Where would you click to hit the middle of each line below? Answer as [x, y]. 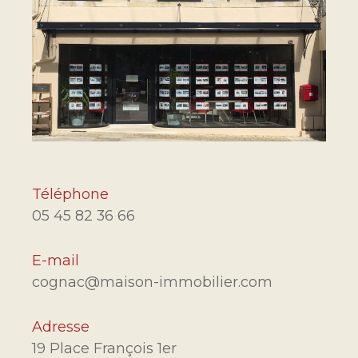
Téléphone [70, 194]
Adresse [61, 326]
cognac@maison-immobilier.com [152, 281]
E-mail [56, 260]
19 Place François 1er [104, 348]
